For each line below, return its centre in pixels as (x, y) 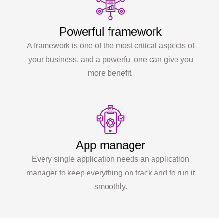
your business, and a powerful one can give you (110, 59)
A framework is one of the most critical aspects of (110, 45)
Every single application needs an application (110, 159)
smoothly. (110, 186)
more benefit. (110, 73)
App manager (110, 145)
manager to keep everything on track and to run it (110, 173)
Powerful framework (110, 31)
